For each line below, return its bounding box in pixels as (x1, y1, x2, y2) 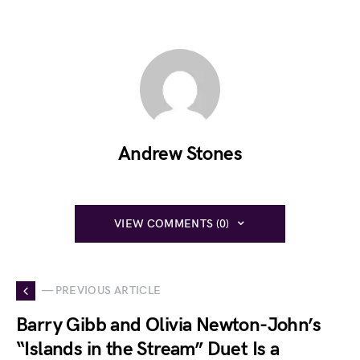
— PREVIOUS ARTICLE (42, 284, 162, 298)
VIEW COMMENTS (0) (113, 216, 230, 231)
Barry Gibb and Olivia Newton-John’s (16, 313, 321, 337)
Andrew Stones (117, 141, 243, 166)
